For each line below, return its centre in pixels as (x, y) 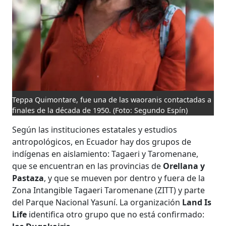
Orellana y (184, 166)
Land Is (197, 202)
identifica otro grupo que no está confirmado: (116, 214)
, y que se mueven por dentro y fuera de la (125, 178)
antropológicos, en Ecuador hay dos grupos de (102, 142)
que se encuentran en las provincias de (88, 166)
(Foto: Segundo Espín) (151, 110)
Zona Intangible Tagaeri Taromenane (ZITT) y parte (109, 190)
